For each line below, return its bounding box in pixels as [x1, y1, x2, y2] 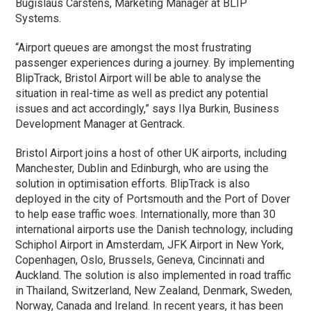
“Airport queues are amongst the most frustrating [15, 40, 252, 54]
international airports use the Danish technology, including [15, 222, 294, 236]
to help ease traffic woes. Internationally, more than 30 [15, 207, 276, 221]
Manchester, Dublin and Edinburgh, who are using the [15, 161, 269, 175]
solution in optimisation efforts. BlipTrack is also [15, 176, 251, 190]
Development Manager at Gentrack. [15, 117, 185, 131]
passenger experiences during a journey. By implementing [15, 56, 295, 69]
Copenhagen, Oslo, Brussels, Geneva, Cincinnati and [15, 253, 265, 267]
